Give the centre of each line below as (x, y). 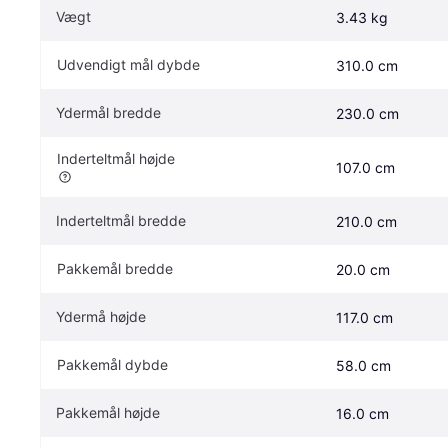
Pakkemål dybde (112, 364)
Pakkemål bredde (115, 268)
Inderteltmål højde (116, 158)
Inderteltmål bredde (121, 220)
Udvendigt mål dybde (128, 64)
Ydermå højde (101, 316)
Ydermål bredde (108, 112)
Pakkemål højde (108, 412)
